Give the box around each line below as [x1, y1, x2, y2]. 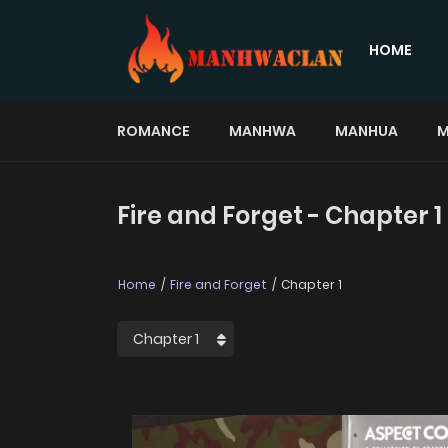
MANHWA [229, 120, 296, 141]
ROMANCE [117, 120, 190, 141]
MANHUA [335, 120, 398, 141]
